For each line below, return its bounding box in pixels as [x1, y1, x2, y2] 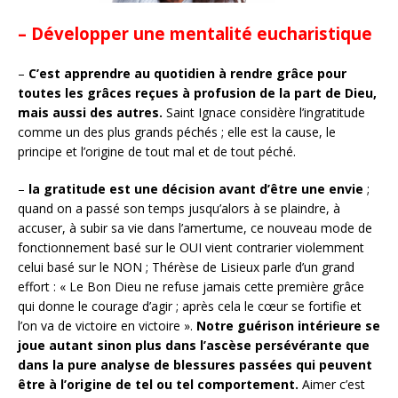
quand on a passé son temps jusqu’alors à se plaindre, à [18, 199, 340, 217]
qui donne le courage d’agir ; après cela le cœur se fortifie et [18, 297, 362, 314]
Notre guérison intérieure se [196, 316, 380, 334]
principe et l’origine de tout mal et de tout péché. [18, 142, 296, 160]
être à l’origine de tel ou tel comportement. [18, 375, 298, 393]
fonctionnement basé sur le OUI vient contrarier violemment [18, 238, 364, 256]
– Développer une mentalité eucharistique [18, 21, 372, 44]
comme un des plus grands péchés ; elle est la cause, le [18, 123, 336, 140]
